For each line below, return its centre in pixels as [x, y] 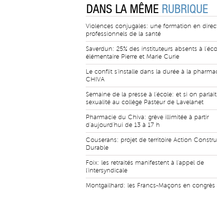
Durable [97, 148]
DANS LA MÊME [124, 9]
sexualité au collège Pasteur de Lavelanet [145, 102]
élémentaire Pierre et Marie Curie [132, 57]
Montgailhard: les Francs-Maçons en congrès [150, 186]
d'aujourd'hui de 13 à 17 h [123, 125]
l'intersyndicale [107, 170]
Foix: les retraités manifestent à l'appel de [145, 163]
